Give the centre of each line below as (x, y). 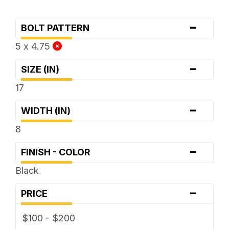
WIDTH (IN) (49, 110)
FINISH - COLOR (59, 152)
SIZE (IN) (43, 69)
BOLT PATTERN (58, 28)
